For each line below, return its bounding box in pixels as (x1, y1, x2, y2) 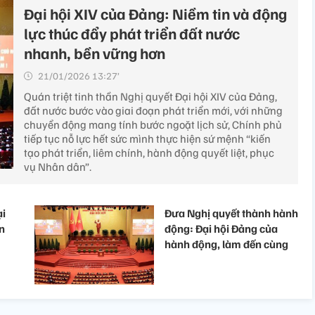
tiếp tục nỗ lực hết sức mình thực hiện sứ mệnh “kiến (24, 131, 271, 146)
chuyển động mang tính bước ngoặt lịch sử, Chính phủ (24, 117, 282, 131)
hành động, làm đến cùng (165, 236, 288, 251)
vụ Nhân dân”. (24, 159, 91, 174)
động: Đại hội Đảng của (165, 221, 278, 236)
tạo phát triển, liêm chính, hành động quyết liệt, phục (24, 145, 274, 160)
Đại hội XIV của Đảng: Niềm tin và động (24, 3, 287, 23)
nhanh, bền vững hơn (24, 42, 165, 63)
